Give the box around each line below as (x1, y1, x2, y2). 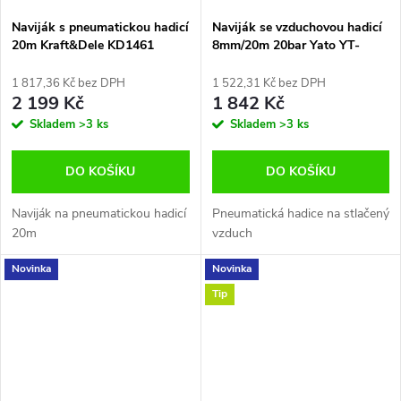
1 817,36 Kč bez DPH (12, 74, 125, 91)
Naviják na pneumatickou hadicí (12, 204, 186, 222)
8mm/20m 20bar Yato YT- (211, 36, 360, 54)
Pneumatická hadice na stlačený (211, 204, 389, 222)
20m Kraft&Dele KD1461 (12, 36, 154, 54)
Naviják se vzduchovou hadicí (211, 18, 382, 36)
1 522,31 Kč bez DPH (211, 74, 326, 91)
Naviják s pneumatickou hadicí (12, 18, 189, 36)
